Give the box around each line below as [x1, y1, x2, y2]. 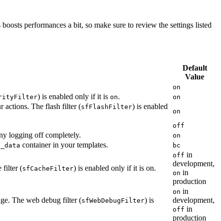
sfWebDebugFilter [81, 196, 145, 204]
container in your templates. [20, 140, 108, 149]
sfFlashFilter [81, 103, 132, 110]
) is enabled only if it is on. [74, 163, 156, 172]
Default [182, 63, 207, 72]
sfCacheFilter [22, 164, 74, 172]
